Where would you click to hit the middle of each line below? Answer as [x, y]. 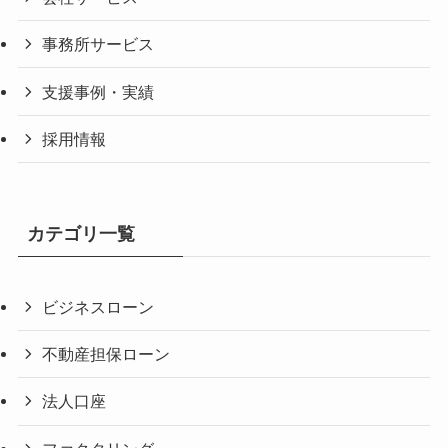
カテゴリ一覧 [80, 234]
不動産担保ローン [106, 354]
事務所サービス [98, 44]
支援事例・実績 [98, 91]
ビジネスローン [98, 307]
